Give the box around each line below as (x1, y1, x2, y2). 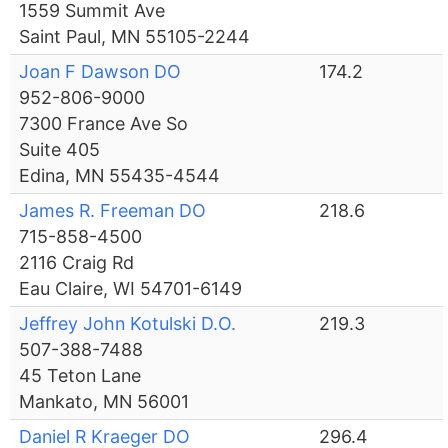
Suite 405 (19, 139, 101, 161)
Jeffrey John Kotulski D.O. (19, 313, 237, 335)
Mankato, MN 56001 (19, 391, 190, 413)
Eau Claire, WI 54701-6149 (19, 278, 243, 300)
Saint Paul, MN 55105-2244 (19, 26, 251, 48)
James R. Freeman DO (19, 200, 207, 222)
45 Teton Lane (19, 365, 142, 387)
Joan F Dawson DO (19, 61, 182, 83)
